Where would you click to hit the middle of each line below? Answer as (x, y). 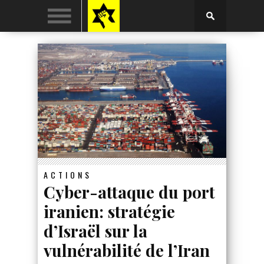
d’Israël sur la (95, 230)
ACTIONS (68, 174)
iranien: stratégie (109, 211)
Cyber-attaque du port (129, 192)
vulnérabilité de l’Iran (127, 250)
